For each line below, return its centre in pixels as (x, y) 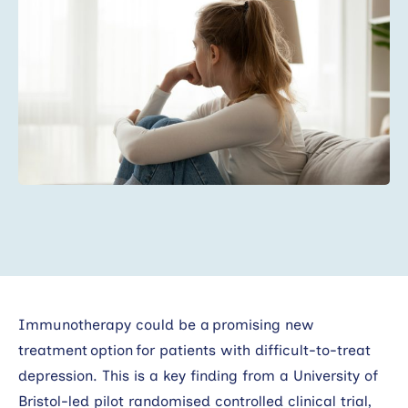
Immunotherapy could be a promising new (166, 324)
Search (324, 57)
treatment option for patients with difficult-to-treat (194, 350)
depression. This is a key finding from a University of (198, 375)
